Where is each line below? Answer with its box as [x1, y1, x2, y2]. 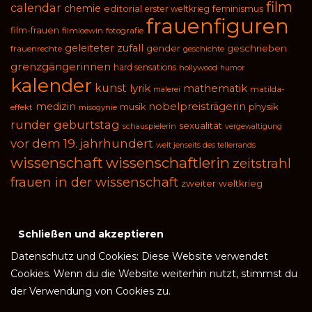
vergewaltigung [225, 122, 282, 132]
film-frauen [10, 25, 59, 36]
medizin [36, 100, 76, 114]
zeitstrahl [233, 155, 291, 172]
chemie [64, 2, 101, 15]
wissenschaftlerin [106, 154, 230, 172]
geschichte [183, 44, 224, 54]
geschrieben [227, 42, 287, 54]
